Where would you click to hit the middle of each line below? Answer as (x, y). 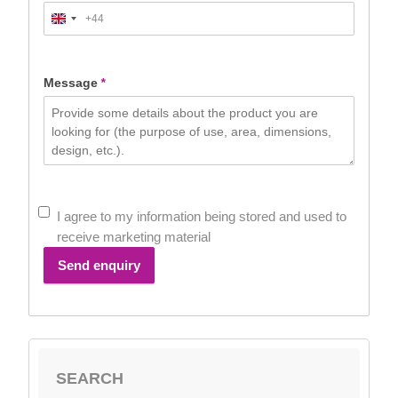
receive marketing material (134, 237)
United (75, 22)
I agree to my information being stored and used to (202, 217)
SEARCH (90, 379)
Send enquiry (99, 266)
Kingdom (80, 38)
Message (71, 83)
